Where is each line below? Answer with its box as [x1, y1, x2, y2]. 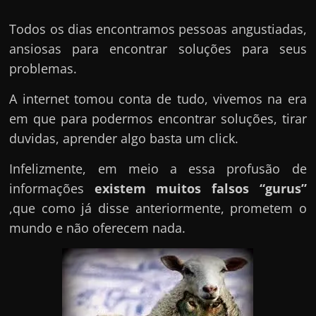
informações [9, 180, 95, 197]
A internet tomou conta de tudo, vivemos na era [9, 90, 307, 108]
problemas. [9, 60, 78, 78]
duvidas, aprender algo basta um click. [9, 130, 239, 147]
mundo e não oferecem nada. [9, 219, 186, 237]
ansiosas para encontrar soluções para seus [9, 40, 307, 58]
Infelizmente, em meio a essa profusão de [9, 160, 307, 178]
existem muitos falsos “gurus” [94, 180, 307, 197]
